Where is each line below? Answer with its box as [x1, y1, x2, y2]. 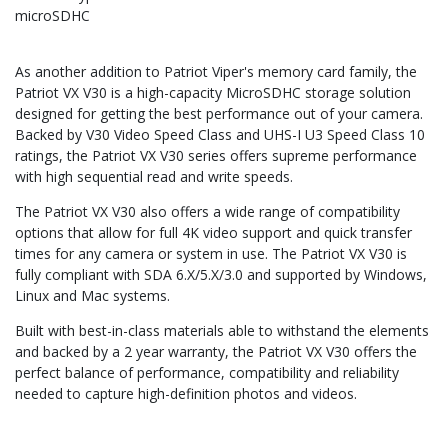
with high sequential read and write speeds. [15, 167, 293, 187]
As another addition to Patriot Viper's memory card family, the [15, 62, 417, 82]
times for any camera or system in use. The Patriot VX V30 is [15, 244, 407, 264]
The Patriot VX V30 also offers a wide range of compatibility [15, 202, 400, 222]
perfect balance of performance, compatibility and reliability [15, 363, 399, 383]
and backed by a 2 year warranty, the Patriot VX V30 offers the [15, 342, 417, 362]
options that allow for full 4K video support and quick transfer [15, 223, 412, 243]
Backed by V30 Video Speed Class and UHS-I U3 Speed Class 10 [15, 125, 425, 145]
